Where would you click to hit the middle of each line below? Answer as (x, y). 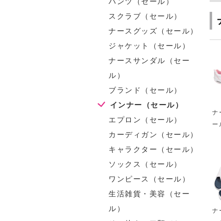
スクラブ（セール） (145, 16)
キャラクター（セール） (153, 149)
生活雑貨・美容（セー (149, 194)
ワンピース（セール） (149, 179)
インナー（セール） (146, 105)
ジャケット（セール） (149, 46)
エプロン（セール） (145, 120)
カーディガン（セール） (153, 134)
